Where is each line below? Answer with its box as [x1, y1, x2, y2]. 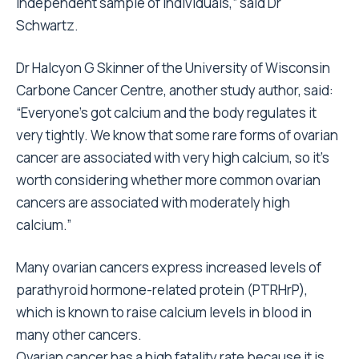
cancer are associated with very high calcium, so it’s [16, 148, 329, 167]
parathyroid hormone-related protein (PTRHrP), [16, 280, 308, 300]
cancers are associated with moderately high [16, 193, 290, 212]
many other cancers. [16, 325, 142, 345]
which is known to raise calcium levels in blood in [16, 303, 312, 322]
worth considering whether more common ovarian [16, 171, 321, 190]
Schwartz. [16, 16, 79, 35]
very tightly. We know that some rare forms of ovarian [16, 126, 338, 145]
